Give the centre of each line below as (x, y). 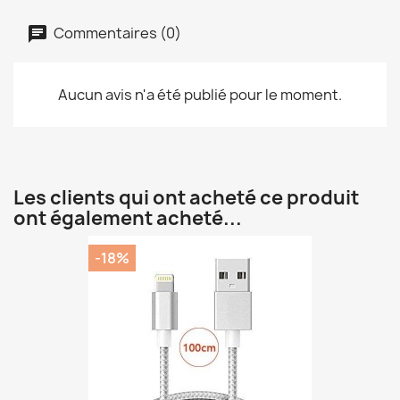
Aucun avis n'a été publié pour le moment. (200, 95)
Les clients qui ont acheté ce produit (186, 198)
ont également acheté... (128, 219)
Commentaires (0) (116, 33)
